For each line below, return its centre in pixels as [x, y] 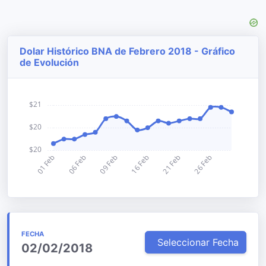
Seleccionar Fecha [198, 242]
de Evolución [49, 62]
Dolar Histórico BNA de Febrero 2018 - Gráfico [127, 51]
